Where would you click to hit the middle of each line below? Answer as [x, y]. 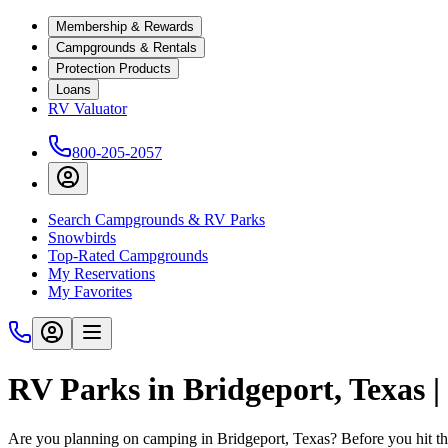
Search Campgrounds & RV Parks [156, 219]
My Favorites [90, 291]
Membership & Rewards [125, 26]
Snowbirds [82, 237]
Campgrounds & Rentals [126, 47]
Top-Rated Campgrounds [128, 255]
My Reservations [101, 273]
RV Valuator [87, 108]
